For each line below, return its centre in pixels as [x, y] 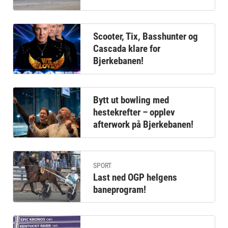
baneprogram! [119, 189]
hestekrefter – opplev [134, 112]
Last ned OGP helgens [135, 177]
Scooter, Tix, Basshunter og [145, 36]
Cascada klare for [126, 49]
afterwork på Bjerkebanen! [143, 124]
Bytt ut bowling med [131, 100]
